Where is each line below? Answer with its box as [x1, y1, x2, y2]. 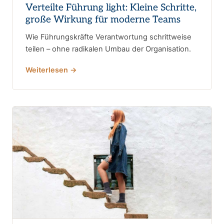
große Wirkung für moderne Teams [25, 13, 180, 25]
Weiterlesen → [25, 65, 77, 74]
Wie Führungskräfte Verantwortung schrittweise [25, 32, 191, 41]
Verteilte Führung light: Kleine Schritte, [25, 1, 196, 13]
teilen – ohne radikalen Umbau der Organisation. [25, 44, 191, 53]
